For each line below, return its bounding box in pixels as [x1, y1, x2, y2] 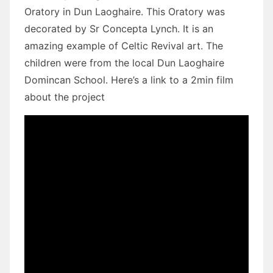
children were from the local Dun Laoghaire [24, 56, 224, 69]
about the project [24, 90, 105, 103]
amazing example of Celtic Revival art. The [24, 39, 223, 52]
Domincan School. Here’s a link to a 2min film [24, 73, 233, 86]
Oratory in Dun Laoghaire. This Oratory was [24, 5, 225, 18]
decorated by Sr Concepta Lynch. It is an [24, 22, 213, 35]
